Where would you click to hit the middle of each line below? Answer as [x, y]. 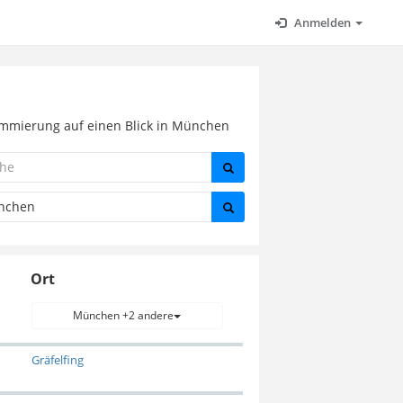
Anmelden [322, 22]
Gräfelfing [57, 360]
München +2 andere [124, 316]
